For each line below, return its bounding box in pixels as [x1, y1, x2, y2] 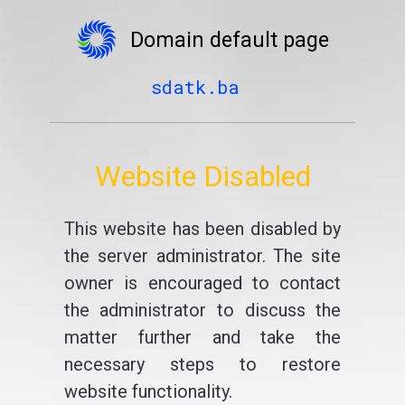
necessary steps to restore [63, 353, 342, 375]
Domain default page [129, 27, 329, 52]
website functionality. [63, 381, 232, 402]
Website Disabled [94, 159, 311, 193]
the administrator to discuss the [63, 299, 342, 321]
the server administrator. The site [63, 245, 342, 267]
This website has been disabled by [63, 218, 342, 240]
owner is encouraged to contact [63, 272, 342, 294]
